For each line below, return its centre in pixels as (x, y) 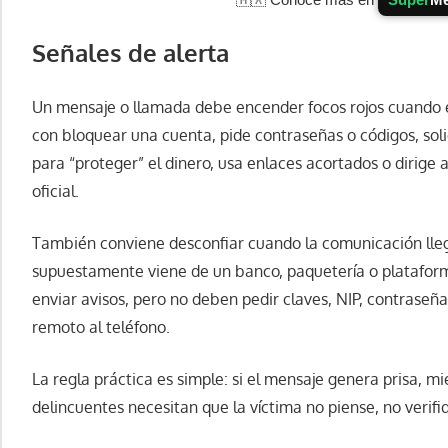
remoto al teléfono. (101, 327)
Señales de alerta (130, 53)
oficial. (55, 191)
